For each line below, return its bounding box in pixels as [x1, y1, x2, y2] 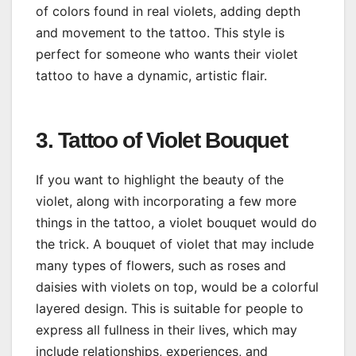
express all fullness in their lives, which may [36, 321, 297, 338]
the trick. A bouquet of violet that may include [36, 235, 314, 252]
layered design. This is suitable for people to [36, 300, 304, 316]
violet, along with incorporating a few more [36, 192, 296, 209]
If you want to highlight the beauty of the [36, 171, 284, 188]
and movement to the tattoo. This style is [36, 24, 284, 41]
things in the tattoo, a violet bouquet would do [36, 214, 317, 230]
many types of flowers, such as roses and [36, 257, 286, 273]
